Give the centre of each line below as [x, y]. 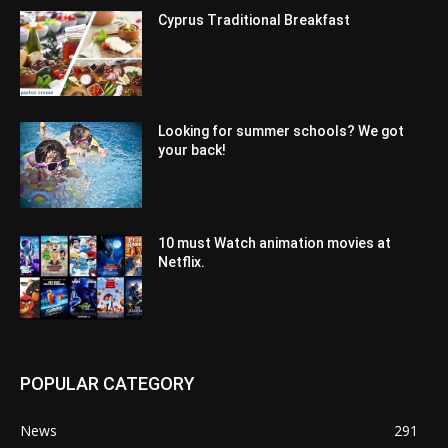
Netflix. [186, 262]
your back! [192, 150]
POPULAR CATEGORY [107, 383]
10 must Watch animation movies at [275, 243]
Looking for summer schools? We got [281, 131]
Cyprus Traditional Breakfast [254, 19]
